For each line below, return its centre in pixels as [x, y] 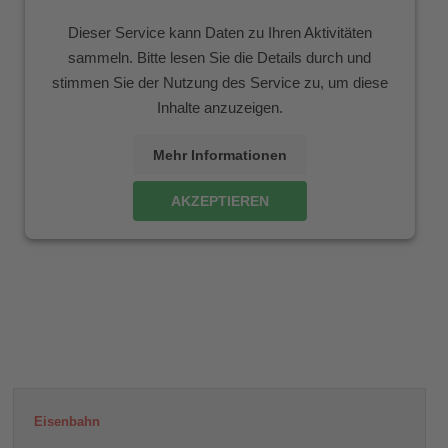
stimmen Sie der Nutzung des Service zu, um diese [219, 83]
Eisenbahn [67, 421]
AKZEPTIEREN [219, 201]
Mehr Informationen [219, 155]
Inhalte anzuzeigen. [219, 108]
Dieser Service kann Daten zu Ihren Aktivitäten [219, 33]
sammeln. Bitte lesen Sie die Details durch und [220, 58]
